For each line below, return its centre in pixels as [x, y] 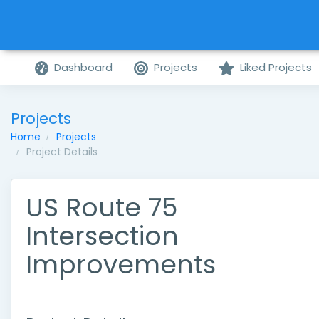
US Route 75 [101, 208]
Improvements [121, 265]
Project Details [62, 152]
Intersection [102, 236]
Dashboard [84, 67]
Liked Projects [276, 67]
